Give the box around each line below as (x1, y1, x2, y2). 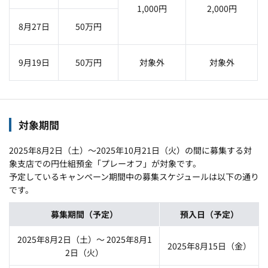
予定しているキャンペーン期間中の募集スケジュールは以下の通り (9, 170, 259, 182)
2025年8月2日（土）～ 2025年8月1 (17, 233, 152, 245)
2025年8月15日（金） (167, 239, 251, 252)
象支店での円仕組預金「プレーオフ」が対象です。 (9, 157, 201, 169)
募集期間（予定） (51, 208, 118, 220)
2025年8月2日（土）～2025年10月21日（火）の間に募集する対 (9, 144, 252, 156)
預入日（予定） (179, 208, 239, 220)
